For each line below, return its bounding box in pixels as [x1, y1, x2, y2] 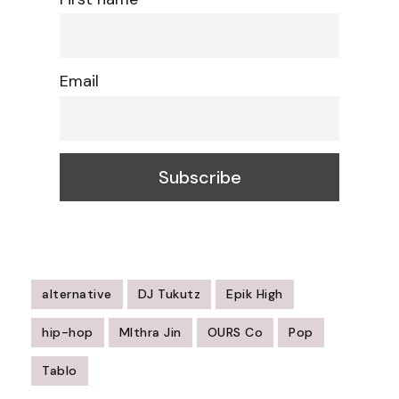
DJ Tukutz [137, 285, 200, 302]
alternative [42, 285, 112, 302]
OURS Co [207, 323, 263, 340]
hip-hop [42, 323, 94, 340]
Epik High [226, 285, 283, 302]
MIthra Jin [118, 323, 182, 340]
